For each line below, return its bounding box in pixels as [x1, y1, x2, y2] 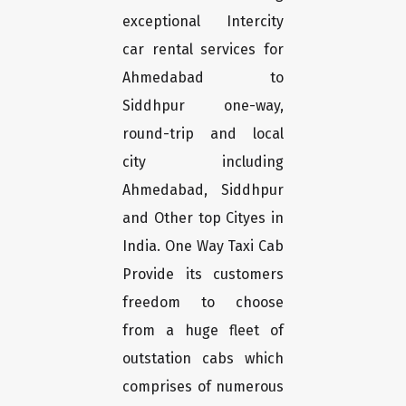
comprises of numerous [122, 378, 284, 396]
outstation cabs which [122, 350, 284, 368]
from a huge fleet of [122, 322, 284, 340]
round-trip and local [122, 125, 284, 143]
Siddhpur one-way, [122, 97, 284, 115]
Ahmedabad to [122, 69, 284, 87]
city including [122, 153, 284, 171]
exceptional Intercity [122, 13, 284, 31]
